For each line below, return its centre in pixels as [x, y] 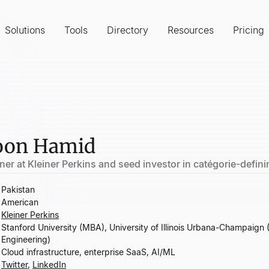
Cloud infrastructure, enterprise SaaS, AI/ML [88, 252]
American [20, 202]
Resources [191, 30]
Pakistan [18, 189]
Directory [128, 30]
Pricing [249, 30]
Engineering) [26, 239]
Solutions [25, 30]
